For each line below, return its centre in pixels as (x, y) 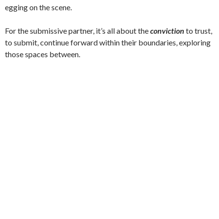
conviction (167, 30)
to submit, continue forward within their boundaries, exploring (108, 42)
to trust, (198, 30)
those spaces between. (43, 54)
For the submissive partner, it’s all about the (77, 30)
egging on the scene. (38, 7)
